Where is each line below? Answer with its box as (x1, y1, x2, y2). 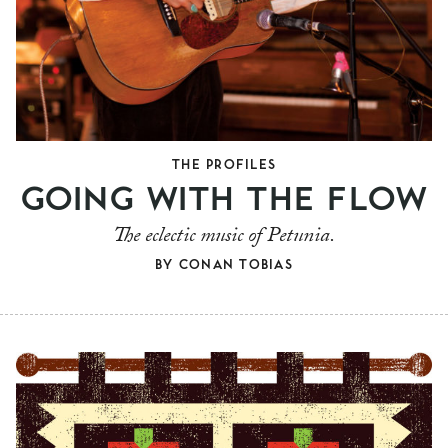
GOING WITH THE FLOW (20, 174, 428, 218)
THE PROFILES (172, 154, 276, 172)
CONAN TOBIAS (178, 254, 293, 272)
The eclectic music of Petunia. (113, 219, 335, 256)
